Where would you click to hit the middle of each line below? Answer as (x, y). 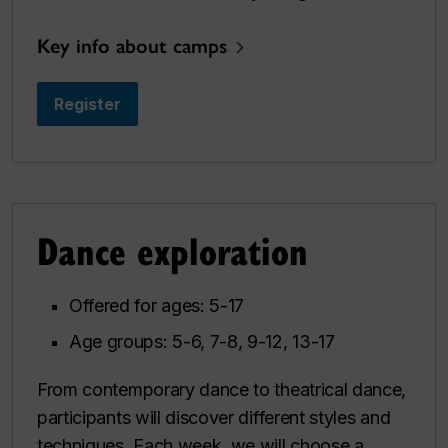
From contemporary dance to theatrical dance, (222, 389)
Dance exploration (183, 249)
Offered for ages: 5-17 (159, 305)
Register (87, 103)
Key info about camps (132, 45)
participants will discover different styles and (214, 417)
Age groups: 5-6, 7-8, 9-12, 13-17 (204, 341)
